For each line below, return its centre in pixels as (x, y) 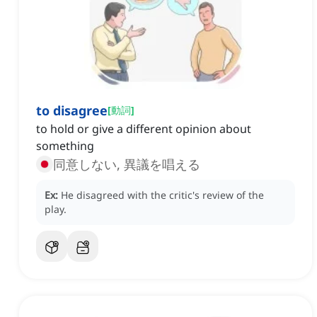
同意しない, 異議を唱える (127, 165)
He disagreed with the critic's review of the (162, 195)
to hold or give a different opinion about (144, 129)
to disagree (72, 111)
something (65, 146)
